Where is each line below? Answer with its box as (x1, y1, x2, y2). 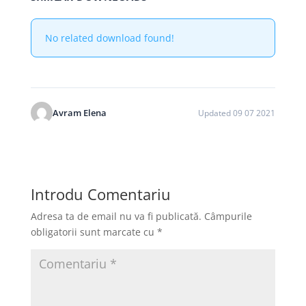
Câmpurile (204, 210, 252, 223)
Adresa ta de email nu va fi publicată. (30, 210, 201, 223)
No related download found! (44, 31, 174, 44)
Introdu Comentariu (30, 184, 171, 204)
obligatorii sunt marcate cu (30, 225, 157, 238)
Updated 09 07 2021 (198, 107, 276, 119)
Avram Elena (52, 106, 107, 119)
